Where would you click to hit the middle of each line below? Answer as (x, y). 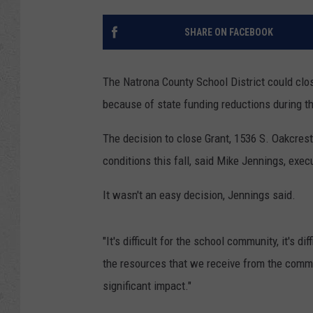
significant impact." (147, 286)
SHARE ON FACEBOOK (228, 32)
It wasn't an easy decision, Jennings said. (199, 195)
